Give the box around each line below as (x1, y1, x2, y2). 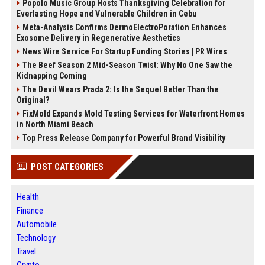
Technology (16, 232, 56, 244)
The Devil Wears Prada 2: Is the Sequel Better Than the (22, 85, 219, 95)
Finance (16, 205, 43, 216)
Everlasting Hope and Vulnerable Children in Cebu (16, 9, 197, 19)
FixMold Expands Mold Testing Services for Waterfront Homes (22, 109, 245, 119)
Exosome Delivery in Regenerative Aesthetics (16, 33, 180, 43)
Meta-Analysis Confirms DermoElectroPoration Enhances (22, 22, 227, 33)
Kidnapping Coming (16, 71, 87, 81)
